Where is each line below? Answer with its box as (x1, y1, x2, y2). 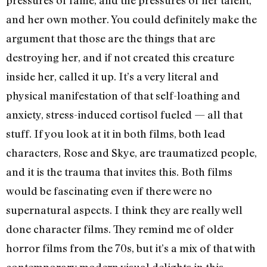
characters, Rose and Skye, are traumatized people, (6, 146, 257, 160)
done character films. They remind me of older (6, 222, 234, 236)
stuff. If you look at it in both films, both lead (6, 127, 225, 141)
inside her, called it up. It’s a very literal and (6, 70, 219, 83)
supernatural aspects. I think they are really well (6, 203, 243, 217)
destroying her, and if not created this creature (6, 51, 234, 64)
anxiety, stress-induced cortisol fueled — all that (6, 108, 243, 122)
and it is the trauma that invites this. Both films (6, 165, 232, 179)
